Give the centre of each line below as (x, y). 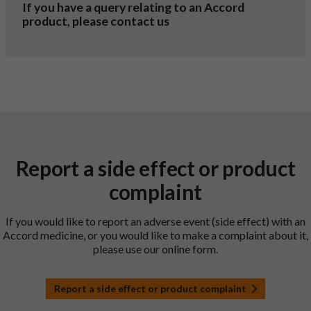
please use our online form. (155, 249)
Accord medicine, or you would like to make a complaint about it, (155, 235)
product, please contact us (96, 21)
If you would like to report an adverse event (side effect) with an (155, 221)
